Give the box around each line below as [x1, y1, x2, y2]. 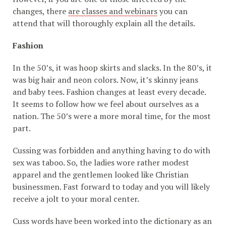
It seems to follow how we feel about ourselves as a [13, 98, 199, 110]
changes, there [13, 6, 68, 17]
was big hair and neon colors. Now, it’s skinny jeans [13, 74, 198, 86]
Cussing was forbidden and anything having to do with [13, 145, 210, 156]
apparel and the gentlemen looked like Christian [13, 169, 189, 181]
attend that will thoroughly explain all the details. [13, 18, 195, 29]
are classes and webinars [68, 6, 157, 17]
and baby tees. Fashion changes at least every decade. [13, 86, 206, 98]
